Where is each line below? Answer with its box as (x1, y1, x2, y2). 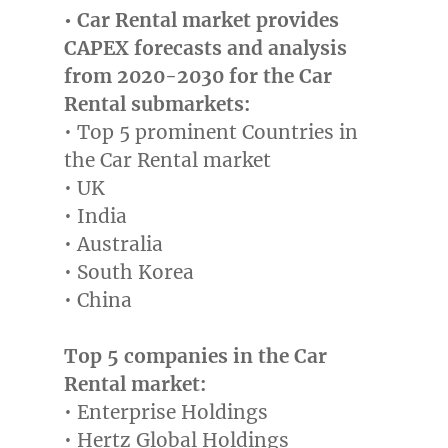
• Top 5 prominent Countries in (63, 120, 358, 145)
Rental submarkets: (63, 92, 250, 117)
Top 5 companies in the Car (63, 344, 327, 369)
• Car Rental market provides (63, 8, 339, 33)
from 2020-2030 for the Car (63, 64, 332, 89)
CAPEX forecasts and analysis (63, 36, 347, 61)
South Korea (76, 260, 194, 285)
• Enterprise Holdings (63, 400, 268, 425)
